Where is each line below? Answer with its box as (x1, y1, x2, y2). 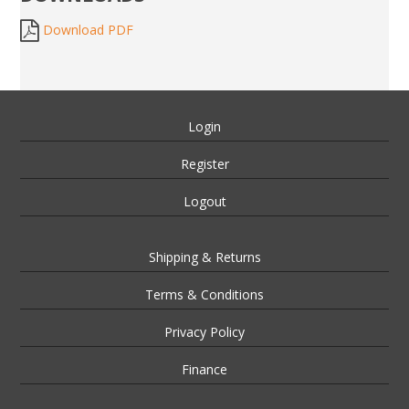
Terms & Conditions (145, 285, 264, 303)
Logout (183, 192, 226, 210)
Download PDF (43, 20, 134, 38)
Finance (182, 360, 227, 378)
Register (180, 154, 229, 173)
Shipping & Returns (148, 247, 261, 266)
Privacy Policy (164, 322, 245, 341)
